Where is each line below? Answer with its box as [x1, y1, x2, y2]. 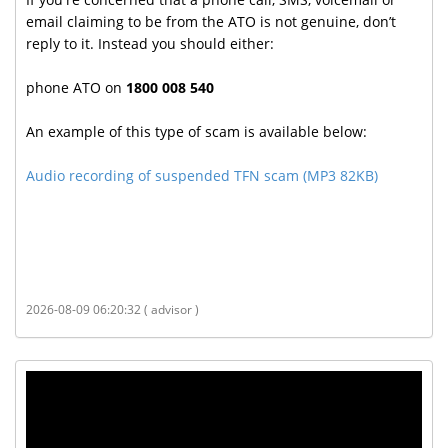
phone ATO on [26, 78, 126, 98]
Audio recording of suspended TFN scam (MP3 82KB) [26, 166, 378, 186]
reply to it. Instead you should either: [26, 34, 274, 54]
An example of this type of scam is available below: [26, 122, 367, 142]
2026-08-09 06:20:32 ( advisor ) [26, 301, 199, 318]
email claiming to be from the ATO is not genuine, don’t [26, 12, 396, 32]
